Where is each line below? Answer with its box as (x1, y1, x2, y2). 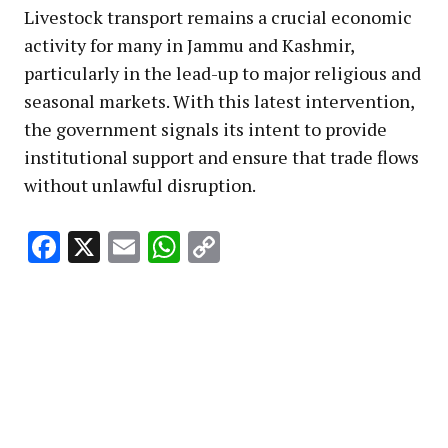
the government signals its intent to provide (24, 116, 387, 141)
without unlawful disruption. (24, 172, 256, 197)
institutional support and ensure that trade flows (24, 144, 419, 169)
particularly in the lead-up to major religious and (24, 60, 421, 85)
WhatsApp (180, 226, 331, 269)
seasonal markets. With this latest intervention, (24, 88, 414, 113)
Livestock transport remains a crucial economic (24, 4, 412, 29)
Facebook (60, 226, 192, 269)
